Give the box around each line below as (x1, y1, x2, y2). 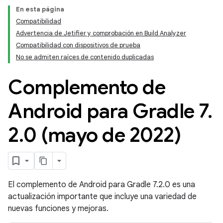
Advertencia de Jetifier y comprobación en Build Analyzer (16, 29, 186, 37)
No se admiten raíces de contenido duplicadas (16, 53, 154, 61)
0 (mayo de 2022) (23, 122, 181, 147)
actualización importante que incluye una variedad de (8, 192, 197, 202)
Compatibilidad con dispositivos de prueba (16, 41, 140, 49)
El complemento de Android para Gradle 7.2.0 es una (8, 180, 195, 190)
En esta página (16, 5, 64, 13)
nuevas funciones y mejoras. (8, 204, 109, 214)
